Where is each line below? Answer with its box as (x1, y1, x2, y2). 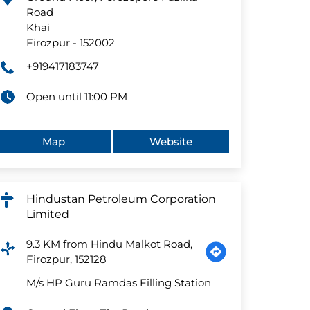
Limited (26, 208, 70, 221)
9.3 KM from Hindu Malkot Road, (26, 237, 193, 251)
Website (149, 135, 193, 149)
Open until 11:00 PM (26, 90, 128, 104)
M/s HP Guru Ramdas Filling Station (26, 276, 212, 290)
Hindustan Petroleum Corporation (26, 192, 217, 206)
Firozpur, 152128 (26, 253, 107, 266)
